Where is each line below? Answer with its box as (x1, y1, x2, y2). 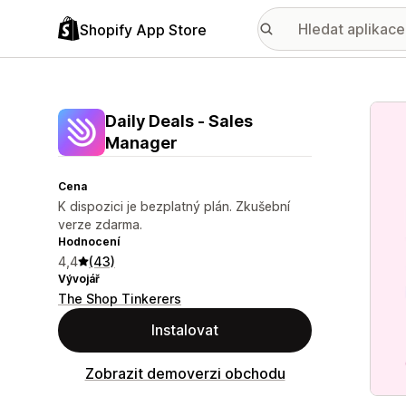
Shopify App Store (80, 20, 207, 39)
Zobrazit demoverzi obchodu (84, 364, 285, 382)
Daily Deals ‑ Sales (105, 111, 253, 130)
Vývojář (58, 272, 100, 285)
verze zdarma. (58, 217, 142, 232)
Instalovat (151, 321, 218, 339)
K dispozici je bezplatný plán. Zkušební (58, 198, 290, 214)
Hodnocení (58, 235, 120, 248)
